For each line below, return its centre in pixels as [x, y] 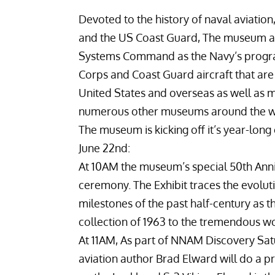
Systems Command [127, 56]
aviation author [117, 258]
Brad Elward [187, 258]
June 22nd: [104, 148]
